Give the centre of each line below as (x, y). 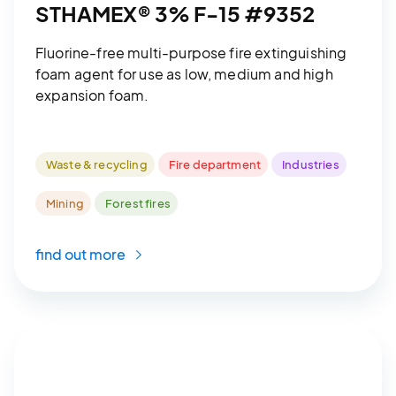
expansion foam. (92, 95)
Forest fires (137, 203)
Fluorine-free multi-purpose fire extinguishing (191, 52)
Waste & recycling (97, 164)
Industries (311, 164)
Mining (65, 203)
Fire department (215, 164)
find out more (82, 254)
